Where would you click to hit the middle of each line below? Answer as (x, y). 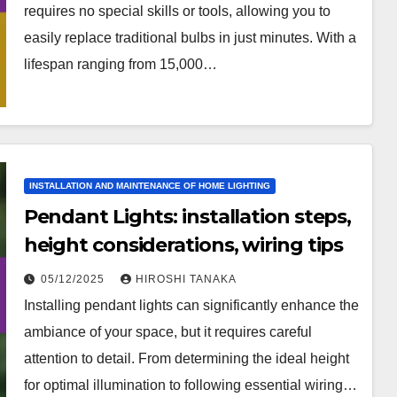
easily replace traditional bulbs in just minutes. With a (190, 37)
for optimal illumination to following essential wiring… (190, 385)
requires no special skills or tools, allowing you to (177, 11)
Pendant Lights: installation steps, (187, 216)
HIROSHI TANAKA (186, 279)
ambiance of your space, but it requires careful (167, 331)
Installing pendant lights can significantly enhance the (191, 305)
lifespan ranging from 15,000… (120, 64)
